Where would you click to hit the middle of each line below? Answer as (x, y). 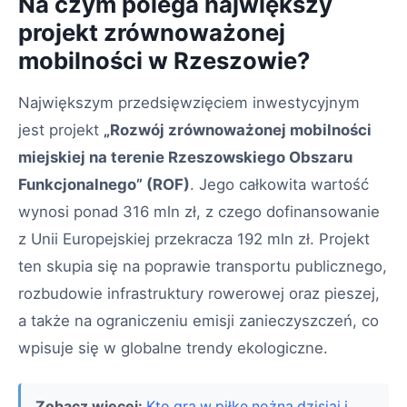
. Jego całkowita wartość (279, 184)
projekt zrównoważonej (152, 32)
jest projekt (61, 129)
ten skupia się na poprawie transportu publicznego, (203, 266)
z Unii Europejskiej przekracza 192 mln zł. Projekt (194, 238)
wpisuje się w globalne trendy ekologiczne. (173, 347)
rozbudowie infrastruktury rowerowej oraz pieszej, (199, 293)
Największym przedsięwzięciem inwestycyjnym (189, 102)
